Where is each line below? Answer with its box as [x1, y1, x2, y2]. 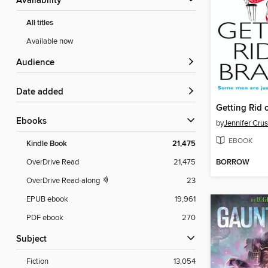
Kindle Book [26, 139, 67, 150]
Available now [26, 36, 74, 47]
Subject [22, 234, 47, 245]
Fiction [26, 257, 48, 267]
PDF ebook [26, 213, 63, 223]
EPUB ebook [26, 194, 68, 205]
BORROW [216, 157, 249, 168]
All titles [26, 18, 53, 29]
